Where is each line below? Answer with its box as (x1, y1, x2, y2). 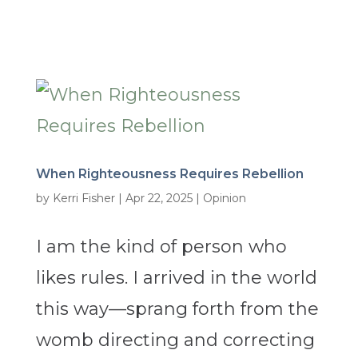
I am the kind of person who (35, 236, 287, 258)
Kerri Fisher (52, 191, 115, 206)
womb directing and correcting (35, 329, 315, 352)
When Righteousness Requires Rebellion (35, 166, 304, 182)
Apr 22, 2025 (125, 191, 193, 206)
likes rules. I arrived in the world (35, 267, 317, 289)
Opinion (202, 191, 246, 206)
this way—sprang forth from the (35, 298, 319, 320)
